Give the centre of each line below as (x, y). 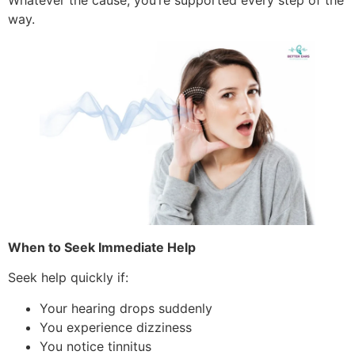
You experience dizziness (116, 327)
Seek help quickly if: (68, 278)
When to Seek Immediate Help (102, 247)
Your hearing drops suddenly (126, 308)
